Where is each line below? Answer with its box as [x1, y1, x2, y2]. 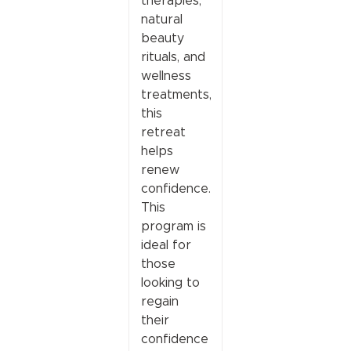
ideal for [140, 237, 191, 252]
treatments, [140, 86, 212, 102]
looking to [140, 274, 200, 290]
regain [140, 293, 179, 309]
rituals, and [140, 49, 205, 64]
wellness [140, 67, 191, 83]
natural [140, 11, 183, 27]
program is [140, 218, 206, 233]
